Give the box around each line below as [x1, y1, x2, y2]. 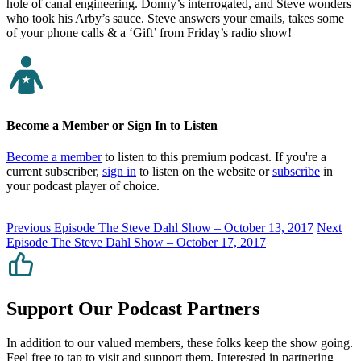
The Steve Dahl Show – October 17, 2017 [48, 235, 266, 250]
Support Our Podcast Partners [6, 298, 259, 320]
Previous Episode [6, 221, 95, 235]
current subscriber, [6, 164, 102, 179]
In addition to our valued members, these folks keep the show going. [6, 335, 353, 350]
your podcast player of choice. [6, 179, 160, 193]
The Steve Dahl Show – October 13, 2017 [95, 221, 313, 235]
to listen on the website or [136, 164, 272, 179]
